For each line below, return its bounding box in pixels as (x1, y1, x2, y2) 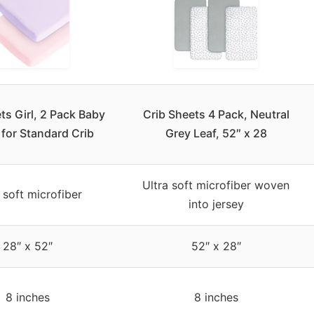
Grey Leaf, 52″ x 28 (165, 125, 267, 140)
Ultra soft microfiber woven (142, 177, 289, 192)
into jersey (188, 196, 244, 211)
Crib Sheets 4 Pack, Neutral (142, 107, 289, 121)
